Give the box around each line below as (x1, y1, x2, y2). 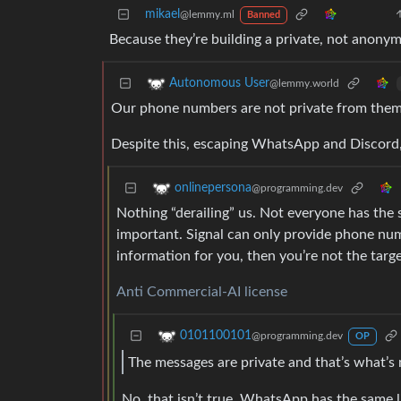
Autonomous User (169, 77, 269, 90)
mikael (145, 8, 180, 21)
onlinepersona (175, 182, 252, 195)
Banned (246, 11, 280, 21)
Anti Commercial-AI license (116, 285, 287, 300)
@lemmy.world (269, 78, 339, 90)
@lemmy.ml (180, 9, 235, 21)
